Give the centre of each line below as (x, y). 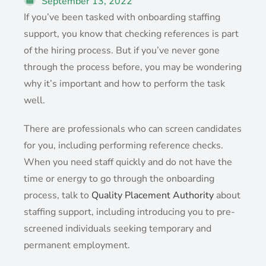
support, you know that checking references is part (132, 34)
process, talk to (58, 195)
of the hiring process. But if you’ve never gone (122, 50)
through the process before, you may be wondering (133, 67)
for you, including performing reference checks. (124, 145)
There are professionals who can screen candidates (133, 129)
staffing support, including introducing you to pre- (130, 212)
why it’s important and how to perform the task (125, 83)
